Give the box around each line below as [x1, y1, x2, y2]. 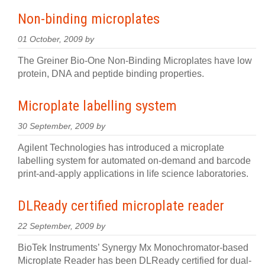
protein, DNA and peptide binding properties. [18, 69, 204, 79]
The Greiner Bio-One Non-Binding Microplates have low [18, 56, 252, 66]
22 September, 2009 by [18, 222, 105, 231]
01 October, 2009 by [18, 35, 94, 44]
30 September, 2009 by [18, 122, 105, 131]
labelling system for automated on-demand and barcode [18, 156, 251, 166]
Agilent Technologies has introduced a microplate [18, 143, 224, 153]
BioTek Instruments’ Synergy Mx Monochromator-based [18, 243, 248, 253]
